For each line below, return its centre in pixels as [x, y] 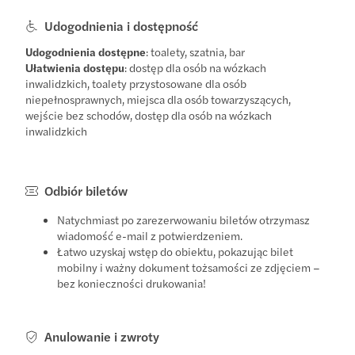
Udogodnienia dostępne [86, 51]
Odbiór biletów [86, 190]
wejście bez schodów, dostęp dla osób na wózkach [149, 115]
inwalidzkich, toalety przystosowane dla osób [136, 83]
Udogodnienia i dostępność [122, 25]
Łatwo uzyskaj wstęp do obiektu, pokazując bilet [176, 251]
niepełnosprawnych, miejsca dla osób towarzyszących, [158, 99]
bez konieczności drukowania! [132, 282]
